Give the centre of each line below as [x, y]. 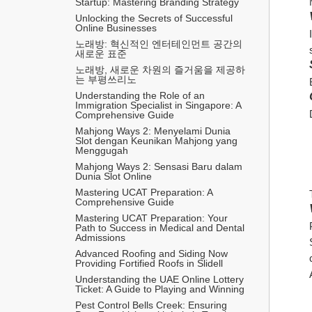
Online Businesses [116, 28]
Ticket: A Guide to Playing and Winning [160, 289]
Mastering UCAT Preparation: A [144, 192]
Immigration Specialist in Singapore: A [158, 105]
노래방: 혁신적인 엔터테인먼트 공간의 [159, 44]
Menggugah [102, 150]
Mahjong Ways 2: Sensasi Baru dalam [159, 166]
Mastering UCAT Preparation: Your [151, 218]
